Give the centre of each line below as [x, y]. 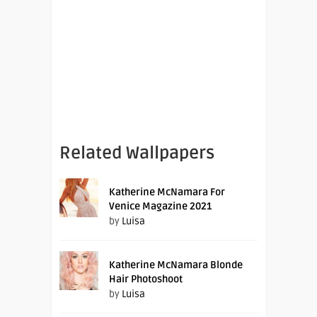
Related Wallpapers [137, 153]
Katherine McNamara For [167, 192]
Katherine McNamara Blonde [176, 265]
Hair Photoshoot [146, 279]
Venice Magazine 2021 [160, 206]
